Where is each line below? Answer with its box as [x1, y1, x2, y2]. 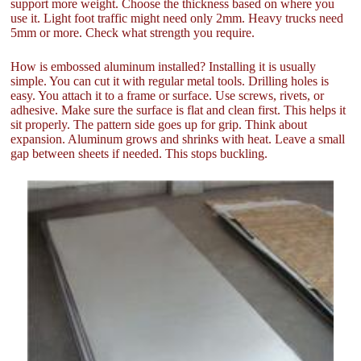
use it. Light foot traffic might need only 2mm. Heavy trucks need [10, 11, 344, 26]
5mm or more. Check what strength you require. [10, 26, 255, 40]
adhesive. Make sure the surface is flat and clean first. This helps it [10, 103, 346, 118]
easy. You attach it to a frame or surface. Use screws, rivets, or [10, 89, 325, 103]
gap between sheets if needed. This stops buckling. [10, 147, 268, 161]
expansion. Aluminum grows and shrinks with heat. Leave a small [10, 132, 346, 147]
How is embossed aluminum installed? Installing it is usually [10, 60, 317, 74]
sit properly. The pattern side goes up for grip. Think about [10, 118, 308, 132]
